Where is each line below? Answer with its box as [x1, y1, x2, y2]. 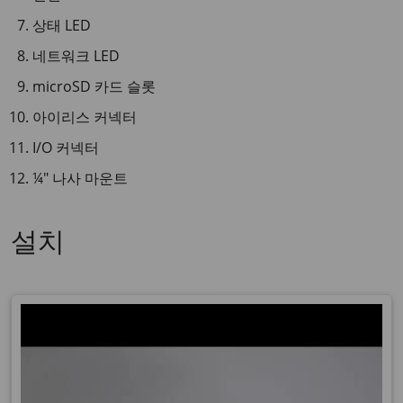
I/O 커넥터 [32, 138, 99, 157]
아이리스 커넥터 [32, 107, 137, 127]
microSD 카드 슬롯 [32, 76, 156, 96]
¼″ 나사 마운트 [32, 168, 128, 188]
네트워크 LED [32, 46, 120, 66]
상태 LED [32, 15, 91, 35]
